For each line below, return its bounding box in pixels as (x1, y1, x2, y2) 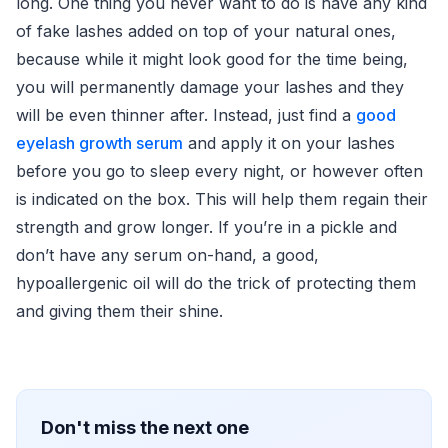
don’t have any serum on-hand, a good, (16, 245, 319, 265)
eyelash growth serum (16, 133, 183, 153)
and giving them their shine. (16, 301, 223, 321)
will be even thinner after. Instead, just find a (16, 105, 356, 125)
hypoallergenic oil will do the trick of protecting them (16, 273, 416, 293)
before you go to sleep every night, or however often (16, 161, 423, 181)
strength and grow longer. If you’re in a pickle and (16, 217, 397, 237)
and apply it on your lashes (183, 133, 395, 153)
